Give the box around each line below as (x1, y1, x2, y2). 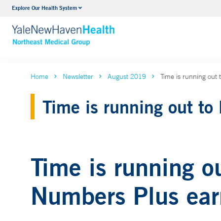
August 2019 (108, 72, 146, 81)
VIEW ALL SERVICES (73, 23, 147, 34)
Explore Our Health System (12, 4, 77, 11)
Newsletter (63, 72, 93, 81)
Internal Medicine (73, 4, 131, 14)
